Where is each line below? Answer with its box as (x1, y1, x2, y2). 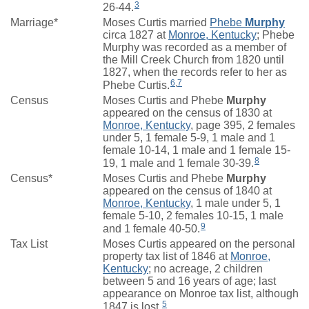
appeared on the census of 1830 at (103, 106, 272, 119)
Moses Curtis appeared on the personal (103, 237, 295, 250)
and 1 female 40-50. (103, 222, 200, 235)
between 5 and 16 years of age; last (103, 275, 276, 287)
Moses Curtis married (103, 16, 210, 28)
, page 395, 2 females (190, 119, 295, 131)
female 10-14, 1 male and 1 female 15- (103, 143, 290, 156)
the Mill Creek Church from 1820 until (103, 53, 284, 66)
